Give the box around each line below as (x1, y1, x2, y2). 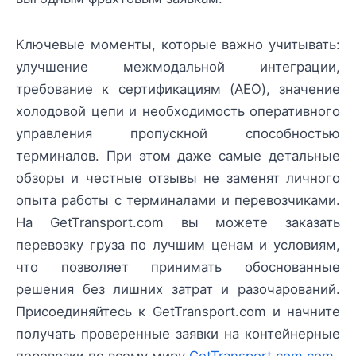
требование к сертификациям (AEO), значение (16, 81, 340, 98)
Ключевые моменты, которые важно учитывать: (16, 37, 340, 53)
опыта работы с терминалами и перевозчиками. (16, 192, 340, 209)
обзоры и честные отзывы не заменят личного (16, 170, 340, 187)
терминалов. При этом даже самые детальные (16, 148, 340, 164)
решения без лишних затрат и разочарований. (16, 281, 340, 298)
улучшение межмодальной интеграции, (16, 59, 340, 75)
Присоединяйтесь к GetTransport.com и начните (16, 304, 340, 320)
